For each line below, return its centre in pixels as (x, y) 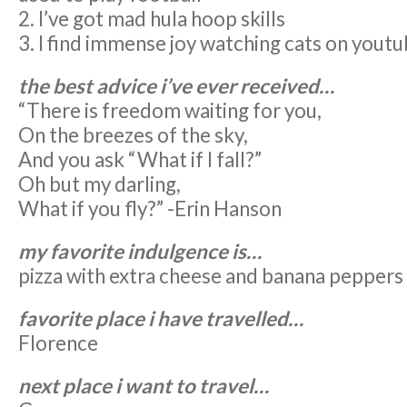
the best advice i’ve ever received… (176, 86)
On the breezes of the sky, (133, 135)
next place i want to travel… (144, 386)
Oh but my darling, (99, 184)
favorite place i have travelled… (161, 319)
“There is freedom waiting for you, (170, 111)
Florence (58, 343)
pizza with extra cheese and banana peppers (211, 276)
